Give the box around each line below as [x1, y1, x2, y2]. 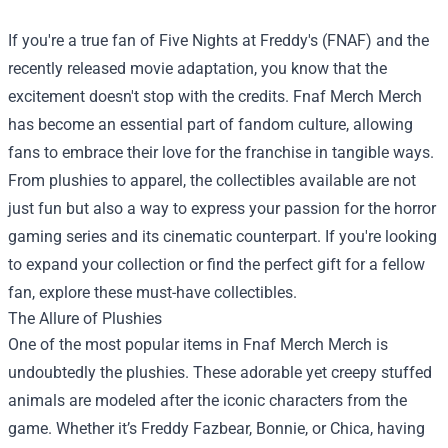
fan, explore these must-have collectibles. [8, 282, 297, 302]
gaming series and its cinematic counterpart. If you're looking [8, 226, 437, 246]
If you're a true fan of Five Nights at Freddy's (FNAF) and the [8, 30, 429, 50]
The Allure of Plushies [8, 308, 162, 328]
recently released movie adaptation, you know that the [8, 58, 387, 78]
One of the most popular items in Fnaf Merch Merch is [8, 334, 388, 354]
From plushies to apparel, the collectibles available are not [8, 170, 416, 190]
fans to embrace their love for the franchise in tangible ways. [8, 142, 434, 162]
